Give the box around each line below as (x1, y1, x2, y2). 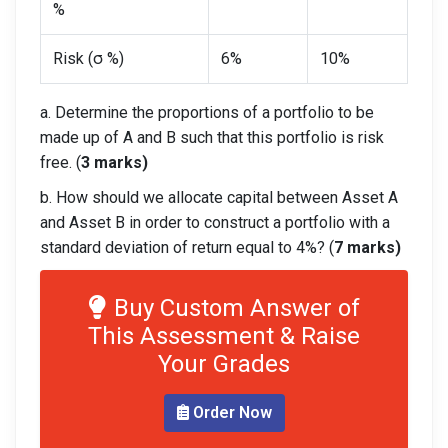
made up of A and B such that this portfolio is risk (40, 128, 384, 147)
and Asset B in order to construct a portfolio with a (40, 213, 390, 232)
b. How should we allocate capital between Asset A (40, 188, 398, 207)
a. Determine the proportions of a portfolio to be (40, 103, 374, 122)
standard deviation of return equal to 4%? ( (40, 238, 334, 257)
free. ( (40, 153, 81, 172)
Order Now (188, 403, 272, 422)
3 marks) (81, 153, 148, 172)
